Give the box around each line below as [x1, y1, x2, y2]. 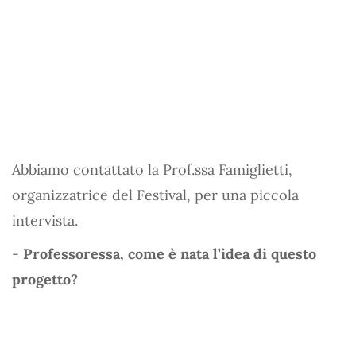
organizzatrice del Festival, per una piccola [12, 185, 299, 204]
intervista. [12, 211, 78, 230]
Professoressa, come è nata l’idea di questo [23, 244, 316, 263]
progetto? [12, 269, 78, 288]
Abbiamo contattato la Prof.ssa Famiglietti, [12, 160, 292, 179]
